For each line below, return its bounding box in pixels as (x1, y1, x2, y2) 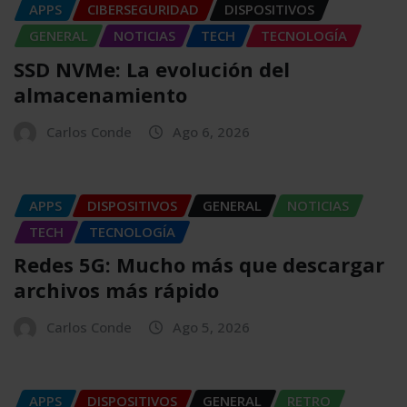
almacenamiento (14, 80, 187, 108)
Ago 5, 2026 (173, 318, 250, 337)
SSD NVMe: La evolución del (14, 55, 290, 83)
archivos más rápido (14, 276, 219, 304)
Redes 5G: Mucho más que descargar (14, 251, 384, 279)
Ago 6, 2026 (173, 122, 250, 141)
